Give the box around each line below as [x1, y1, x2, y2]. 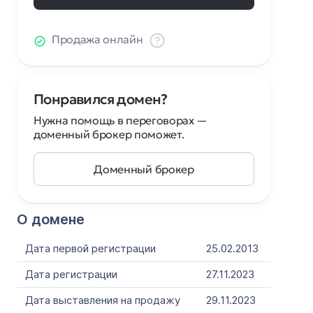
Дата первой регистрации [25, 242, 156, 255]
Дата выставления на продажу [25, 293, 180, 307]
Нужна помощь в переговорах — [34, 113, 208, 127]
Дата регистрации [25, 268, 117, 281]
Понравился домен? [34, 90, 168, 108]
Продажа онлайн [52, 32, 143, 46]
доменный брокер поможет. [34, 127, 184, 141]
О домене [17, 211, 85, 228]
